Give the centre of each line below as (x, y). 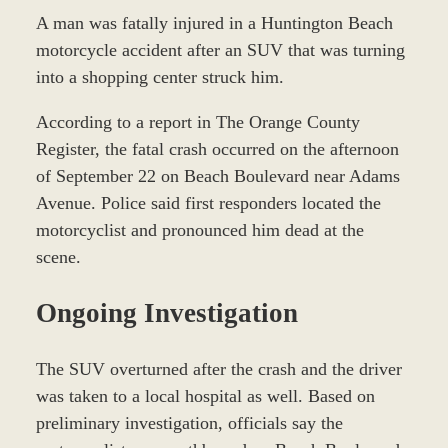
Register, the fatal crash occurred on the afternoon (217, 148)
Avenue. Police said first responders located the (208, 202)
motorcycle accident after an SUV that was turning (220, 49)
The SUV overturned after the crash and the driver (218, 368)
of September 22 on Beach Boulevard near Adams (217, 175)
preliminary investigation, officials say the (189, 422)
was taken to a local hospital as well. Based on (205, 395)
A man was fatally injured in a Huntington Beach (214, 22)
